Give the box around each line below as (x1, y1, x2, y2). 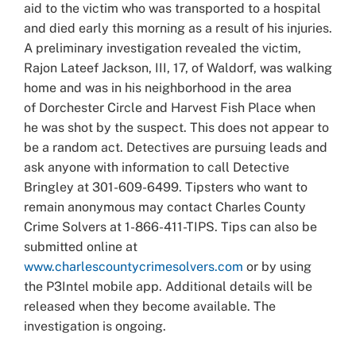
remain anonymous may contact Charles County (24, 199, 306, 215)
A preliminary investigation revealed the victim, (24, 40, 301, 56)
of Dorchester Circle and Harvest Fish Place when (24, 99, 315, 115)
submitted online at (24, 238, 137, 254)
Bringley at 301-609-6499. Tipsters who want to (24, 179, 308, 195)
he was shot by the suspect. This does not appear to (24, 119, 329, 135)
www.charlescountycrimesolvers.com (24, 258, 243, 274)
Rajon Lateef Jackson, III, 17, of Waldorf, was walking (24, 60, 332, 75)
